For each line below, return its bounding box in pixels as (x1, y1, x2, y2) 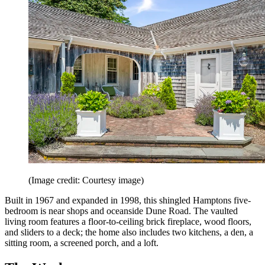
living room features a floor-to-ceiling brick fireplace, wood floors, (5, 216, 251, 227)
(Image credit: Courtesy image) (28, 174, 144, 185)
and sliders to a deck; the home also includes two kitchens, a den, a (5, 227, 253, 237)
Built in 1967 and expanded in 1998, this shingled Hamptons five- (5, 195, 251, 205)
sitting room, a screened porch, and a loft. (5, 237, 159, 248)
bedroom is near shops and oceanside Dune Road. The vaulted (5, 205, 238, 216)
